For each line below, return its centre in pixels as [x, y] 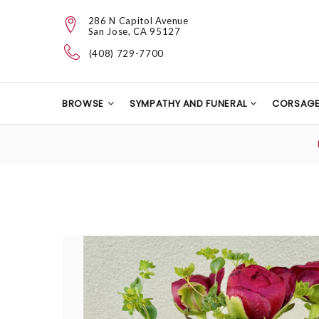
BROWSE [83, 104]
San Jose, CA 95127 [134, 31]
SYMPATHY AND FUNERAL [189, 104]
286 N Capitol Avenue [138, 20]
